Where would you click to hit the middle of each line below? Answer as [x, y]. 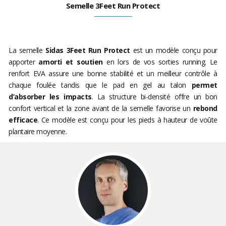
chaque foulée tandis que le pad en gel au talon [100, 85]
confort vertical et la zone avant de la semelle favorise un [101, 108]
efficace [23, 120]
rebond [205, 108]
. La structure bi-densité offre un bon [154, 97]
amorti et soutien [69, 62]
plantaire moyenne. [38, 132]
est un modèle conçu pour [175, 50]
